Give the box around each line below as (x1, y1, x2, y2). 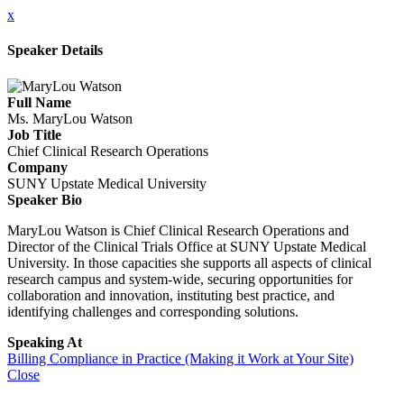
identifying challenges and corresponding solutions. (7, 303, 302, 319)
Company (7, 159, 68, 175)
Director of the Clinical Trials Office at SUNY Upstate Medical (7, 238, 366, 254)
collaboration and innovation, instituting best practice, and (7, 287, 335, 303)
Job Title (7, 126, 61, 142)
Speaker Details (7, 42, 103, 59)
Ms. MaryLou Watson (7, 110, 133, 126)
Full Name (7, 94, 71, 110)
